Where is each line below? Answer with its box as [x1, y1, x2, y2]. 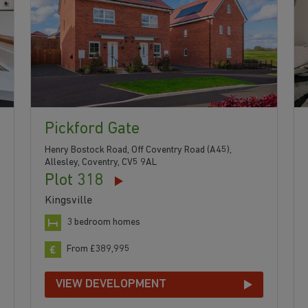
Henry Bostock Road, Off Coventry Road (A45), [44, 144, 232, 155]
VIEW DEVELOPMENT [55, 277, 166, 291]
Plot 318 [44, 172, 104, 189]
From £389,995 [66, 243, 130, 254]
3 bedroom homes [66, 217, 140, 228]
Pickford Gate [44, 120, 140, 137]
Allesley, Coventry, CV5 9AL [44, 157, 157, 168]
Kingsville [44, 195, 92, 206]
